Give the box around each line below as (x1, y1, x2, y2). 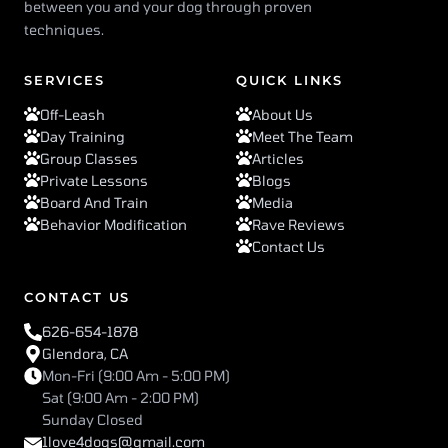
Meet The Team (252, 127, 353, 145)
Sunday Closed (42, 410, 143, 428)
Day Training (40, 127, 125, 145)
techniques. (24, 20, 104, 38)
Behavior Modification (40, 215, 187, 233)
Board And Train (40, 193, 148, 211)
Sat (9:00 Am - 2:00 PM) (42, 388, 199, 406)
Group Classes (40, 149, 138, 167)
